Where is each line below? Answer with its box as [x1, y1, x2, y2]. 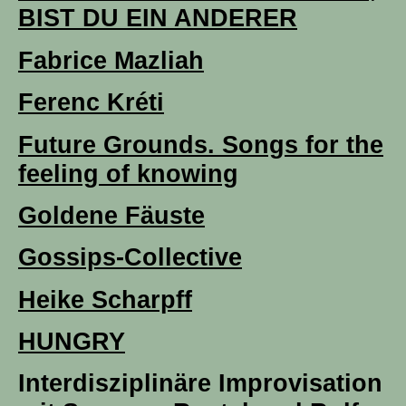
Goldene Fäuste [18, 200, 205, 229]
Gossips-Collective [18, 243, 242, 272]
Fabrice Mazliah [18, 45, 204, 74]
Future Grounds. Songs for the [18, 130, 383, 159]
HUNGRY [18, 327, 125, 356]
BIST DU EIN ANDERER [18, 4, 297, 33]
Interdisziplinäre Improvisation [18, 369, 382, 398]
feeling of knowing [18, 159, 238, 188]
